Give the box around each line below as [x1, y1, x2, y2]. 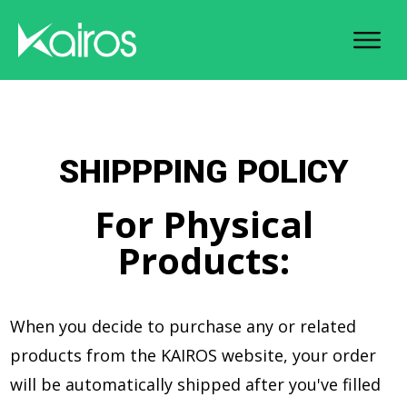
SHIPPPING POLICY [58, 148, 349, 195]
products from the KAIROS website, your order [10, 344, 376, 366]
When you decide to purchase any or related [10, 315, 356, 337]
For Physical [94, 199, 313, 249]
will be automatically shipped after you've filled [10, 373, 381, 395]
